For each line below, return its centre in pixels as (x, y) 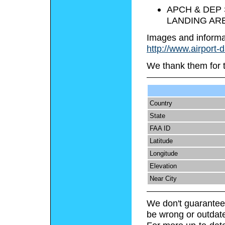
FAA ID (160, 129)
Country (161, 103)
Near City (163, 179)
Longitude (164, 154)
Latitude (161, 141)
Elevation (163, 166)
